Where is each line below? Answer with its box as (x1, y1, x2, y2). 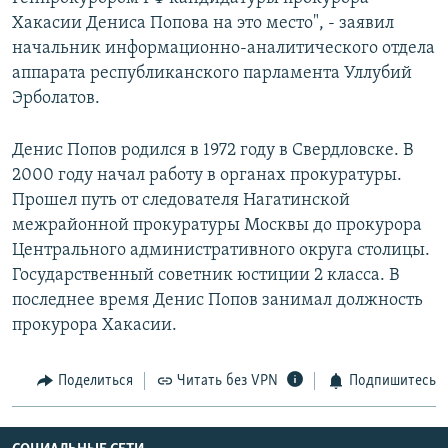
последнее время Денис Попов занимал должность (12, 291, 423, 311)
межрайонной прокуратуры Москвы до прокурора (12, 216, 422, 236)
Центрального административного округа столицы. (12, 241, 430, 261)
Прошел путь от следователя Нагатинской (12, 191, 350, 211)
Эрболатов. (12, 89, 100, 109)
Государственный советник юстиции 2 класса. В (12, 266, 399, 286)
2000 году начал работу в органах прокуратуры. (12, 166, 402, 186)
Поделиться (57, 373, 133, 390)
